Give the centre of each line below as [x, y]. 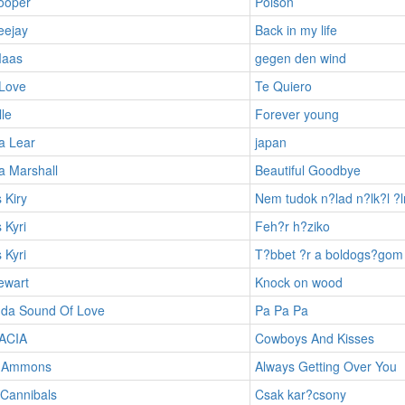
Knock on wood [298, 282]
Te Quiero [283, 85]
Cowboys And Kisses [314, 338]
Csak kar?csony [300, 394]
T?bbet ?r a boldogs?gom [329, 254]
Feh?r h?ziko [292, 226]
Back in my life [296, 29]
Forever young [297, 113]
